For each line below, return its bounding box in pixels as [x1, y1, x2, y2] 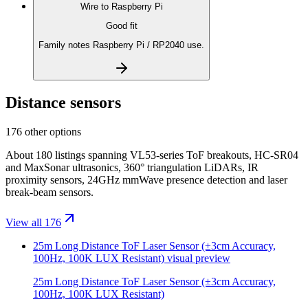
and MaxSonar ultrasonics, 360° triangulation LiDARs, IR [5, 162, 258, 174]
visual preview [164, 252, 230, 265]
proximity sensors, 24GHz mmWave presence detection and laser [5, 174, 287, 186]
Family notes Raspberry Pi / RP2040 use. [38, 40, 204, 51]
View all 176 [5, 217, 61, 229]
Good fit [105, 20, 137, 31]
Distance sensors [5, 93, 121, 112]
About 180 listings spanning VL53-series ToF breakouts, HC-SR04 [5, 149, 298, 162]
